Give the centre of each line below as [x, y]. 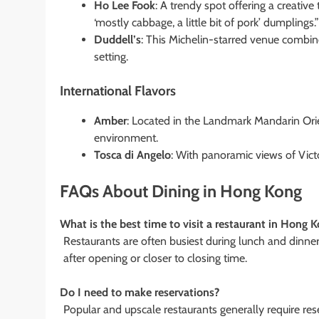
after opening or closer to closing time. [155, 258]
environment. [126, 137]
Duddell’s [117, 39]
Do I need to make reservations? [140, 292]
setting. [111, 56]
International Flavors [118, 90]
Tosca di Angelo [132, 155]
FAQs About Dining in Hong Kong [181, 191]
